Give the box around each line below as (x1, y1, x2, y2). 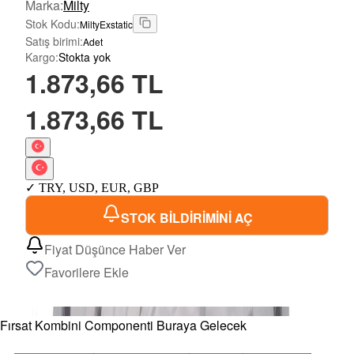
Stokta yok (58, 49, 111, 66)
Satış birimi (25, 33, 80, 50)
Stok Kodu (25, 16, 77, 32)
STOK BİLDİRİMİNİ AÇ (120, 209, 253, 228)
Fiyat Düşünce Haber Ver (44, 240, 186, 259)
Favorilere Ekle (44, 263, 129, 282)
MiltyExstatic (80, 17, 133, 32)
